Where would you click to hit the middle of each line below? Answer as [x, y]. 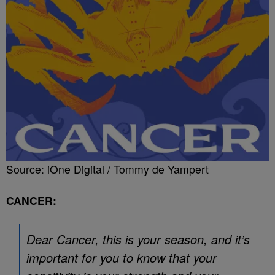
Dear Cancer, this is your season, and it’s [138, 239]
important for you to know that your [122, 258]
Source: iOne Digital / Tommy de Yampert [107, 169]
